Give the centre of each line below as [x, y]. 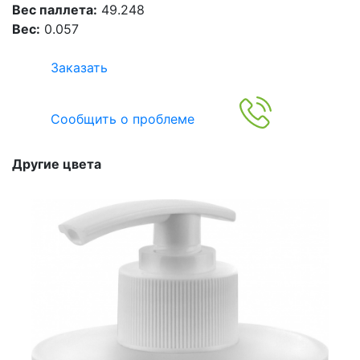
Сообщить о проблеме [123, 119]
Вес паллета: [55, 10]
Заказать [79, 67]
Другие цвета [57, 164]
